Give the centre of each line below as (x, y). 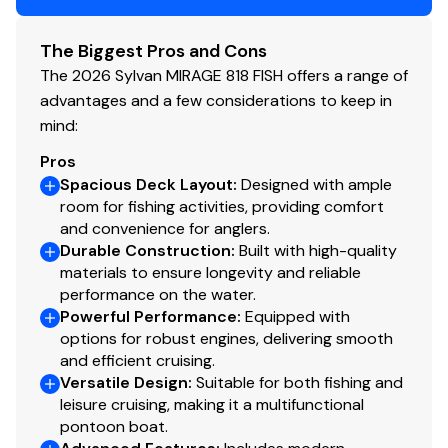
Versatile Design (124, 382)
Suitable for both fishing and (299, 382)
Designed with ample (316, 184)
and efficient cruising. (137, 360)
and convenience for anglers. (165, 228)
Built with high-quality (318, 250)
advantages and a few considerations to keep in (216, 100)
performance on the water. (158, 294)
